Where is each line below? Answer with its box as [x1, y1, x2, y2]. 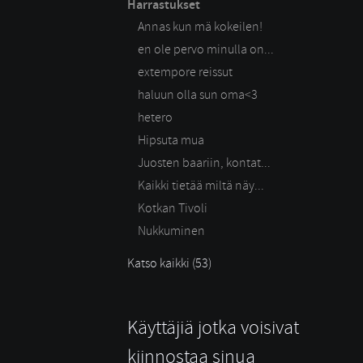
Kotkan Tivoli [138, 199, 207, 216]
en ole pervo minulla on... [138, 41, 274, 58]
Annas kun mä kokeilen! [138, 18, 263, 35]
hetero [138, 109, 173, 126]
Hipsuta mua [138, 131, 204, 148]
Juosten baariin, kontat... [138, 154, 271, 171]
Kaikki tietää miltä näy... [138, 177, 264, 194]
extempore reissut [138, 63, 233, 80]
